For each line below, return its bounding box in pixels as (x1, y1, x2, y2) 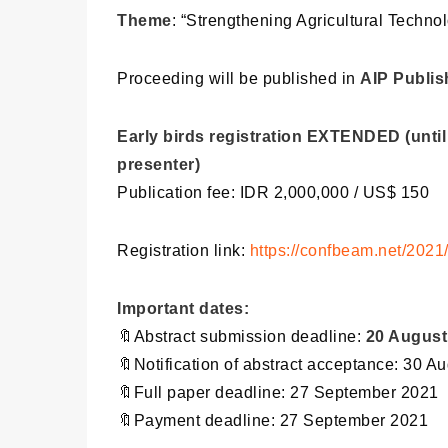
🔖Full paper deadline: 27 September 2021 (117, 384, 439, 402)
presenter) (117, 156, 200, 174)
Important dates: (117, 300, 249, 318)
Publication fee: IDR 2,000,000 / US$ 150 (117, 184, 429, 202)
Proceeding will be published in (117, 70, 360, 88)
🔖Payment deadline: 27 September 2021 (117, 412, 428, 430)
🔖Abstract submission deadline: (117, 328, 366, 346)
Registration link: (117, 242, 250, 260)
